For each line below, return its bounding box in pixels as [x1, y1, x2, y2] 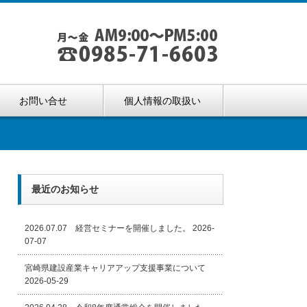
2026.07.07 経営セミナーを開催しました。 [25, 223, 191, 233]
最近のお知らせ [32, 184, 99, 195]
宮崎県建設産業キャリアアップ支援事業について [25, 263, 206, 273]
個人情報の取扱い [124, 95, 201, 106]
